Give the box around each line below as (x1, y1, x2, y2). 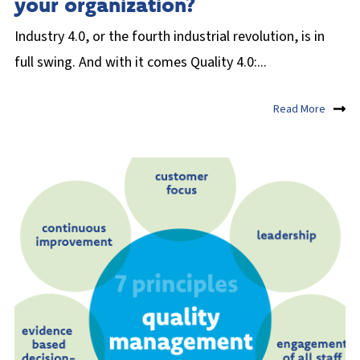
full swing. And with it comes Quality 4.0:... (14, 51, 267, 72)
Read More (273, 101, 325, 118)
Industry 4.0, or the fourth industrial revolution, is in (14, 26, 325, 47)
